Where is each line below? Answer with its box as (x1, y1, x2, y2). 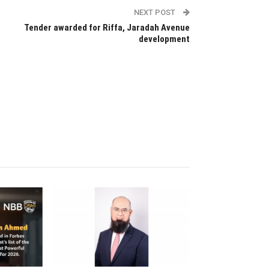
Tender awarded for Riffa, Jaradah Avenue (23, 22, 190, 33)
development (138, 33, 190, 44)
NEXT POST (133, 7, 177, 17)
